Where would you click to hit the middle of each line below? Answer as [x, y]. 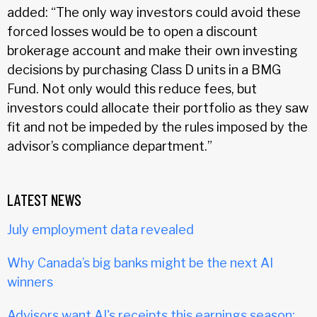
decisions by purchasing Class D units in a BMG [144, 69]
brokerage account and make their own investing [152, 50]
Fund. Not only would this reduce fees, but [132, 88]
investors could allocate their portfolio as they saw [158, 108]
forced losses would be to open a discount [132, 31]
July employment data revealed [100, 229]
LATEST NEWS [44, 199]
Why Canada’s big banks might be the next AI [140, 263]
